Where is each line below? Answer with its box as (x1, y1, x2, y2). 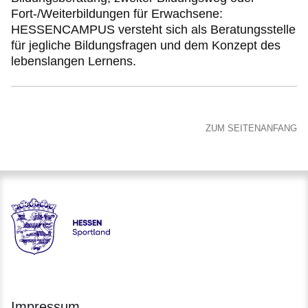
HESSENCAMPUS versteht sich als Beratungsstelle (11, 23, 296, 37)
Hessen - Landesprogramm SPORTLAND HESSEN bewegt (11, 245, 303, 257)
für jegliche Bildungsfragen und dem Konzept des (11, 38, 280, 53)
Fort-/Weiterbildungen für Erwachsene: (11, 7, 223, 21)
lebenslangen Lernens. (11, 54, 136, 69)
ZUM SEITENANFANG (206, 123, 297, 134)
